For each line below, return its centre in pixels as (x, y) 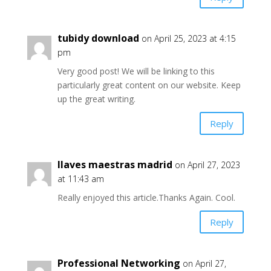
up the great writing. (96, 99)
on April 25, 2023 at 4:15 (188, 38)
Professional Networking (119, 263)
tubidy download (98, 38)
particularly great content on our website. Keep (149, 85)
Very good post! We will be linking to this (136, 71)
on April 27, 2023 (207, 165)
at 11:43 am (80, 179)
